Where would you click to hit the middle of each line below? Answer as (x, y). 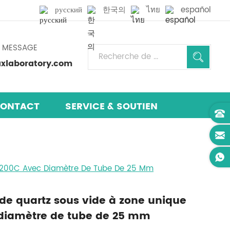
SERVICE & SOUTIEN (111, 107)
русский (69, 10)
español (196, 10)
